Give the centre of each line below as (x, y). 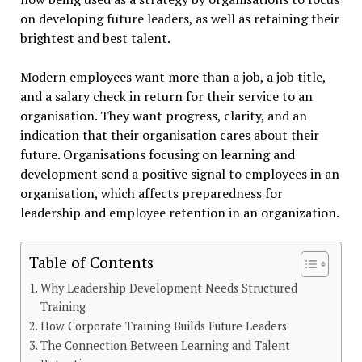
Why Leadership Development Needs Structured (168, 288)
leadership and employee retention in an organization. (179, 213)
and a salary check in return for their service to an (166, 97)
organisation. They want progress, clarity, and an (163, 116)
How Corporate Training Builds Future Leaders (163, 326)
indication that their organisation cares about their (169, 135)
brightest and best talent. (95, 38)
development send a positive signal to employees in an (179, 174)
